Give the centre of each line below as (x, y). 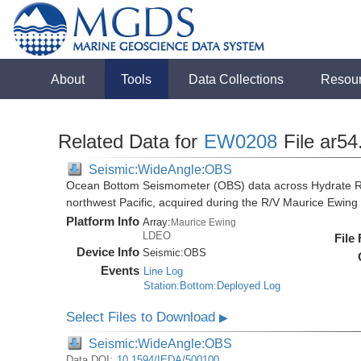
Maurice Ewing (204, 222)
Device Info (108, 252)
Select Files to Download (143, 317)
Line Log (164, 271)
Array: (157, 222)
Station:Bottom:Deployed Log (212, 286)
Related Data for (131, 141)
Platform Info (103, 221)
